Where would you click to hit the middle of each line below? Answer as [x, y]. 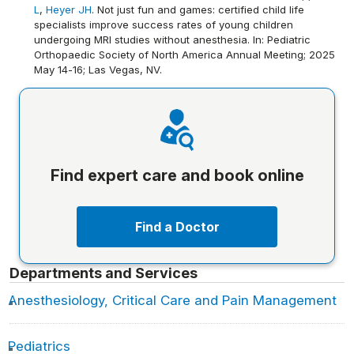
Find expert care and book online [177, 175]
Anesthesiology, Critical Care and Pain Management [172, 300]
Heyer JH [69, 9]
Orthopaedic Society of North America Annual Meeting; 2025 [185, 54]
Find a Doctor [177, 226]
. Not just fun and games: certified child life [198, 9]
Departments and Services [104, 273]
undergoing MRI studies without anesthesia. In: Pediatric [172, 39]
